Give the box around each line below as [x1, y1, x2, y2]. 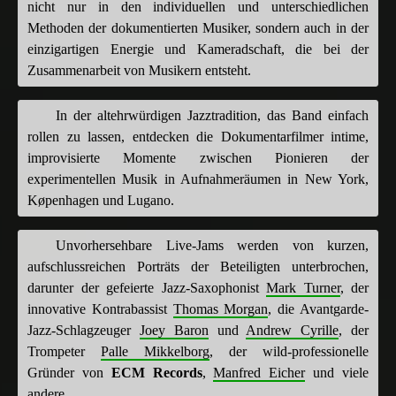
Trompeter [27, 343, 101, 359]
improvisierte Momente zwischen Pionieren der [27, 149, 369, 165]
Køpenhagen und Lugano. [27, 192, 174, 208]
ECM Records [110, 364, 202, 380]
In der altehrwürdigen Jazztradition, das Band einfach [56, 107, 369, 123]
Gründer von [27, 364, 111, 380]
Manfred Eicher [213, 364, 306, 380]
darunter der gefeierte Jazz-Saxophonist [27, 279, 266, 295]
